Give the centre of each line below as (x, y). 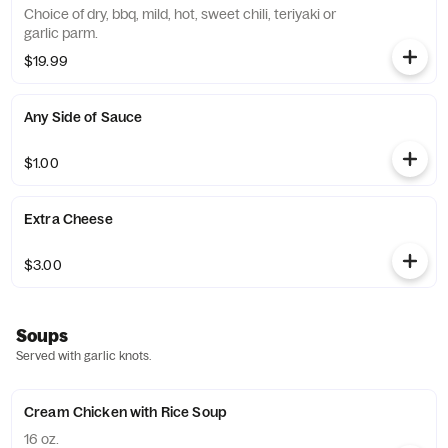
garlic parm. (61, 33)
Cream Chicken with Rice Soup (125, 412)
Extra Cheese (68, 219)
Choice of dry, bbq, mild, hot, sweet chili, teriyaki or (180, 14)
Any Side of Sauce (83, 117)
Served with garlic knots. (83, 355)
